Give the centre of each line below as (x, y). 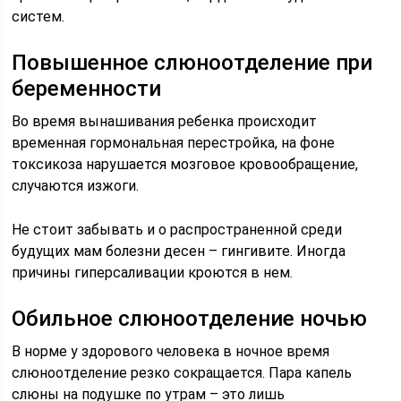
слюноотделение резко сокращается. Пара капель (182, 373)
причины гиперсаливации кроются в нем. (153, 273)
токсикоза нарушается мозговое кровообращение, (185, 164)
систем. (38, 17)
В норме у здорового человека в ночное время (171, 351)
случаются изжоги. (76, 186)
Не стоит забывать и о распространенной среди (177, 230)
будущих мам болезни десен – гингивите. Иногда (179, 251)
